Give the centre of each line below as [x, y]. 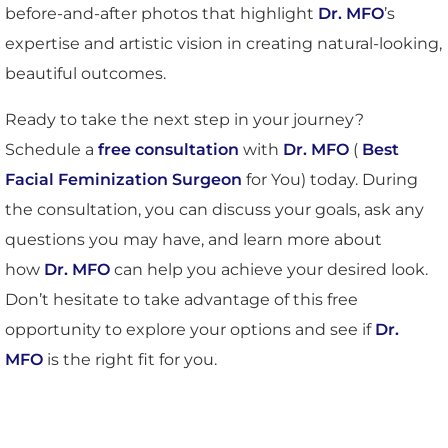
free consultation [168, 149]
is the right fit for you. [130, 359]
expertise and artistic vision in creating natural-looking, [223, 43]
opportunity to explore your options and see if [190, 329]
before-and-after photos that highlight [161, 13]
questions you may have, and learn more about [193, 239]
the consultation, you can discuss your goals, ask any [214, 209]
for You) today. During [330, 179]
